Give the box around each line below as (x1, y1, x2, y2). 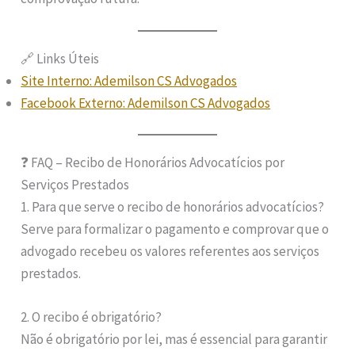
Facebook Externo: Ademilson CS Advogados (21, 94, 271, 112)
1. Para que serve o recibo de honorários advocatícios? (21, 198, 325, 216)
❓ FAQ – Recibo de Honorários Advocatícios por (21, 154, 285, 172)
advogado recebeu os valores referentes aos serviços (21, 242, 320, 261)
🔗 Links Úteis (21, 49, 100, 67)
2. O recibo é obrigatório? (21, 308, 162, 326)
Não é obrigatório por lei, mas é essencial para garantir (21, 330, 328, 349)
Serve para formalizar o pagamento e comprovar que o (21, 220, 330, 239)
